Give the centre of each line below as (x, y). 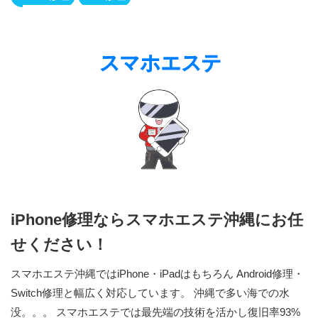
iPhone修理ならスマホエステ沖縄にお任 (157, 219)
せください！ (59, 244)
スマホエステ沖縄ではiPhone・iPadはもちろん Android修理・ (157, 273)
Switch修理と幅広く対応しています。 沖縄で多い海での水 (150, 292)
